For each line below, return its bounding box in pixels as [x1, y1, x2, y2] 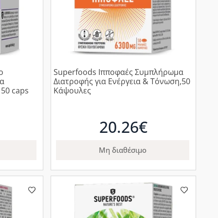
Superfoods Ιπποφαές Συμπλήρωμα [54, 67, 184, 78]
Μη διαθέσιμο [99, 145, 147, 155]
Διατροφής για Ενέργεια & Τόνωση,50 [54, 76, 191, 87]
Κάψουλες [54, 85, 91, 96]
